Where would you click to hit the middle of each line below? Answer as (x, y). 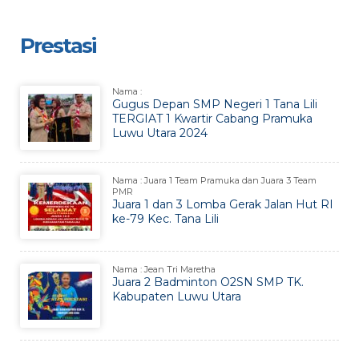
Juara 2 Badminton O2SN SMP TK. (208, 282)
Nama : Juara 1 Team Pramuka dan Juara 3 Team (214, 180)
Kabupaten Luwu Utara (177, 296)
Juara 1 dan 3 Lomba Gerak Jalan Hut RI (223, 204)
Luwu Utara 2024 (160, 133)
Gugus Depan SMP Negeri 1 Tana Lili (215, 104)
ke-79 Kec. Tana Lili (165, 218)
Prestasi (58, 45)
